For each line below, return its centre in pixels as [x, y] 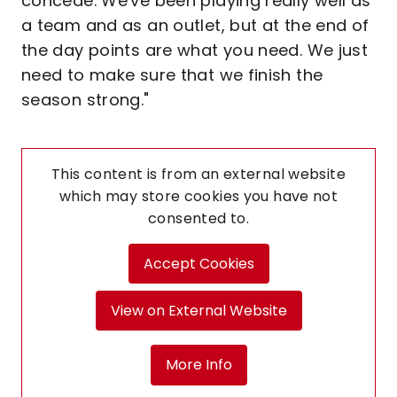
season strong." [86, 100]
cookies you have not [261, 196]
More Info [198, 364]
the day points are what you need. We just [195, 50]
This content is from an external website [198, 174]
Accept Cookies [198, 263]
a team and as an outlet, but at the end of [195, 25]
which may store [121, 196]
